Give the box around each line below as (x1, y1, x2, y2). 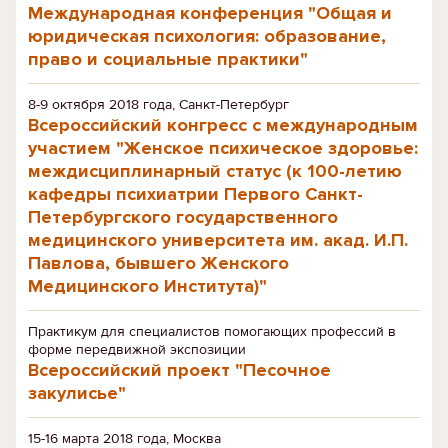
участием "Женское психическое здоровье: (28, 137, 418, 159)
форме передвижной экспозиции (28, 341, 246, 358)
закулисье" (28, 382, 126, 404)
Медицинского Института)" (28, 275, 267, 297)
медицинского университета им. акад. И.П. (28, 229, 408, 251)
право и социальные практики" (28, 48, 308, 70)
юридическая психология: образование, (28, 25, 386, 47)
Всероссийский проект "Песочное (28, 359, 331, 381)
